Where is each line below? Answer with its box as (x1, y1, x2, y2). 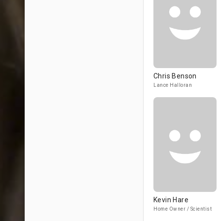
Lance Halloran (153, 82, 192, 88)
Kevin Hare (153, 196, 188, 204)
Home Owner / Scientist (153, 206, 212, 212)
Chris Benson (153, 72, 197, 80)
